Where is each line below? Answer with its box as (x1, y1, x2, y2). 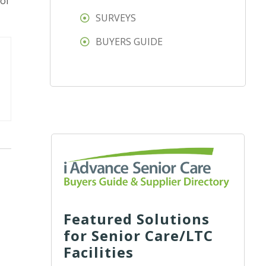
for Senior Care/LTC (64, 225, 214, 245)
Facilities (64, 242, 134, 262)
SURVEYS (96, 11, 137, 25)
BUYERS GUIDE (96, 35, 163, 49)
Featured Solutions (64, 208, 210, 229)
